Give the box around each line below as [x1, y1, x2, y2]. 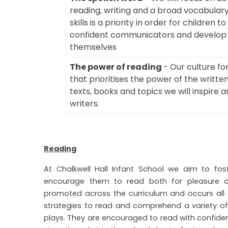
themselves [70, 41, 117, 53]
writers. [70, 98, 100, 109]
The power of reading [70, 61, 164, 73]
